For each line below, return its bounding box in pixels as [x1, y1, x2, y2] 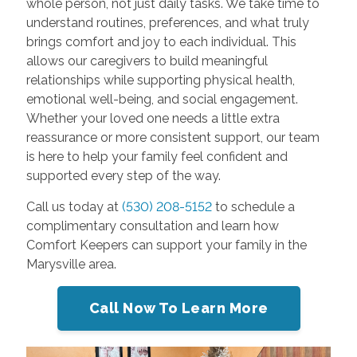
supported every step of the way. [25, 168, 221, 183]
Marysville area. [25, 257, 116, 272]
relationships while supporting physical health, [25, 73, 295, 88]
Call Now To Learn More [88, 300, 269, 316]
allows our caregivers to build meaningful [25, 53, 268, 69]
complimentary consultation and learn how [25, 218, 279, 233]
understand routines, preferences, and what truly [25, 15, 309, 30]
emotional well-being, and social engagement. [25, 92, 298, 107]
